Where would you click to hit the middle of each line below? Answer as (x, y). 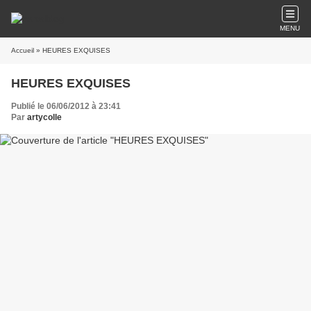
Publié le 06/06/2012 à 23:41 (66, 106)
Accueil (23, 50)
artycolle (44, 117)
